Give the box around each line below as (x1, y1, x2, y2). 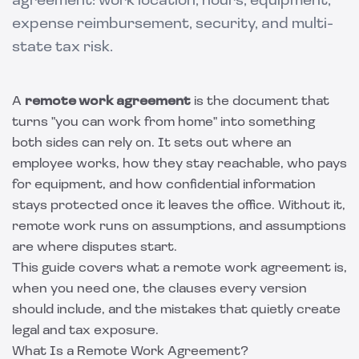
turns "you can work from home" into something (12, 116, 315, 129)
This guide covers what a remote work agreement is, (12, 262, 347, 275)
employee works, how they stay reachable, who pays (12, 158, 347, 171)
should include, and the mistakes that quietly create (12, 304, 341, 317)
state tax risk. (12, 40, 113, 55)
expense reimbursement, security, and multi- (12, 17, 333, 32)
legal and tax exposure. (12, 325, 159, 337)
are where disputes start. (12, 241, 177, 254)
